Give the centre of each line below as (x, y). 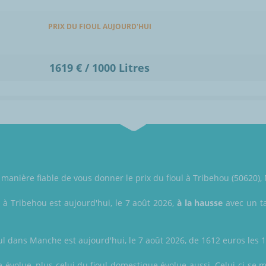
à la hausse (200, 203)
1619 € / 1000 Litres (99, 68)
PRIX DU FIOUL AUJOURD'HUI (99, 27)
